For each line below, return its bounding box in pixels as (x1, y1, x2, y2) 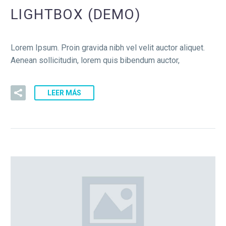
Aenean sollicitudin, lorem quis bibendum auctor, (11, 55, 180, 65)
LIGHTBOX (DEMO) (11, 6, 141, 23)
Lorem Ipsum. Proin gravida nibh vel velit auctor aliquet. (11, 42, 205, 52)
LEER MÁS (47, 89, 81, 97)
